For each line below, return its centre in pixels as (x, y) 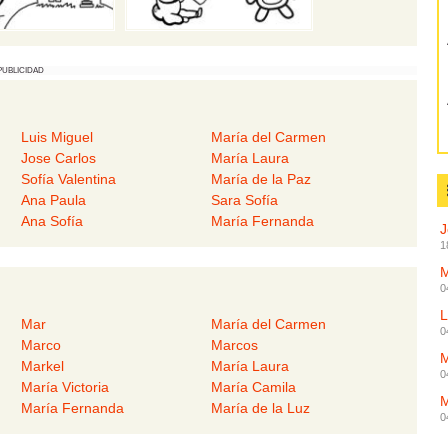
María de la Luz (261, 408)
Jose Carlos (58, 158)
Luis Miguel (56, 137)
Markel (42, 366)
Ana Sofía (51, 221)
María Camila (254, 387)
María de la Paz (261, 179)
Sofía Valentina (68, 179)
